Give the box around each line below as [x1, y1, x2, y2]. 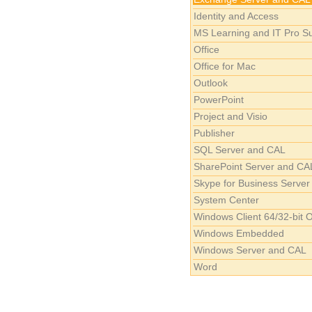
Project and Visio [194, 111, 268, 122]
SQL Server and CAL [194, 144, 286, 155]
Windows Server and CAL [194, 244, 307, 256]
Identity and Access [194, 10, 279, 22]
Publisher [194, 127, 235, 139]
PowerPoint [194, 94, 244, 105]
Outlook [194, 77, 228, 88]
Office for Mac [194, 61, 256, 72]
